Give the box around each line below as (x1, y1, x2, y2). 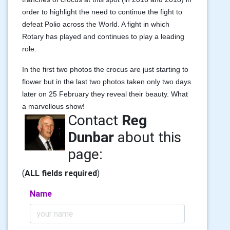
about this (113, 128, 181, 146)
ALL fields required (25, 168, 97, 178)
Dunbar (67, 128, 114, 146)
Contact (67, 111, 122, 129)
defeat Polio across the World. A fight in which (22, 20, 169, 28)
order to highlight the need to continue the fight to (22, 8, 182, 16)
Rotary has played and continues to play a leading (22, 32, 184, 41)
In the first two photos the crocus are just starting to (22, 65, 188, 73)
